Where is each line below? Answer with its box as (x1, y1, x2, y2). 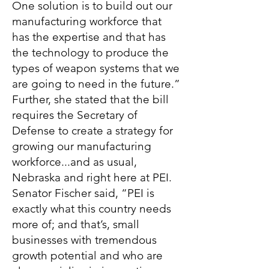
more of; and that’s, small (12, 217, 139, 231)
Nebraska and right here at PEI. (12, 171, 172, 184)
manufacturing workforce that (12, 14, 162, 28)
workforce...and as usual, (12, 155, 137, 169)
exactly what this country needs (12, 202, 171, 216)
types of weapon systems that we (12, 61, 180, 75)
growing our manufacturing (12, 139, 151, 153)
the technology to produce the (12, 46, 169, 59)
